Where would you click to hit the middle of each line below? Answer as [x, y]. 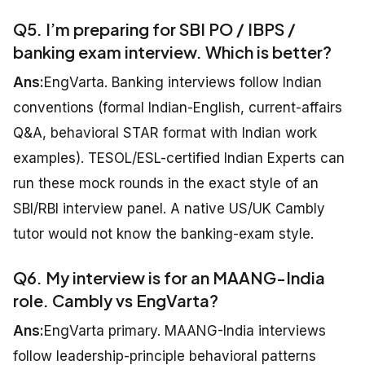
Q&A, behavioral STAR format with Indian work [165, 133]
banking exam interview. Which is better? [172, 52]
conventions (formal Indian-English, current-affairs [178, 108]
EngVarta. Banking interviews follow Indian [183, 83]
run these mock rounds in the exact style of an [166, 184]
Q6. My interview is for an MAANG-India [169, 278]
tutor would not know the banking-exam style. [163, 234]
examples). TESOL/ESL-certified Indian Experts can [179, 158]
